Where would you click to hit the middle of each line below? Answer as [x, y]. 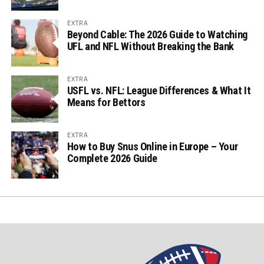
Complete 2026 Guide [112, 158]
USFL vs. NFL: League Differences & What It [159, 90]
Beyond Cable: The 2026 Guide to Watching [157, 34]
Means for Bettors [106, 102]
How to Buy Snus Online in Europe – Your [152, 146]
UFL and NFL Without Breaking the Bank [151, 46]
